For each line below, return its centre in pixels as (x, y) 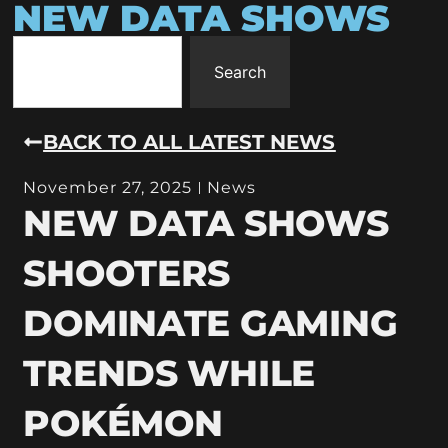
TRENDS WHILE (169, 372)
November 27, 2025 (108, 187)
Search (240, 72)
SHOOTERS (127, 272)
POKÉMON (123, 422)
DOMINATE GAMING (210, 322)
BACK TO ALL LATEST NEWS (189, 141)
